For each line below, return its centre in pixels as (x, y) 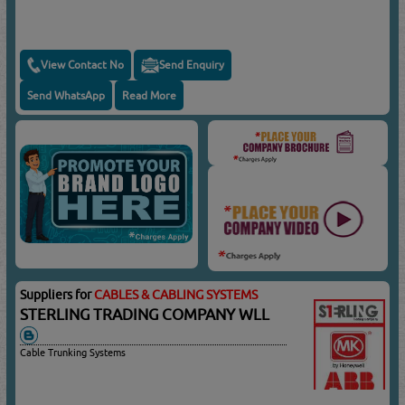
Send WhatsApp (66, 95)
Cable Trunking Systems (73, 353)
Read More (150, 95)
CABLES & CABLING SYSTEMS (176, 294)
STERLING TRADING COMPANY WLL (149, 314)
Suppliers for (57, 294)
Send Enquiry (192, 65)
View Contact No (83, 65)
